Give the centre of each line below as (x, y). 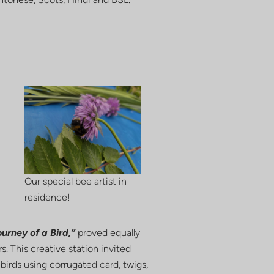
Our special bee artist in (76, 181)
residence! (48, 197)
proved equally (107, 232)
